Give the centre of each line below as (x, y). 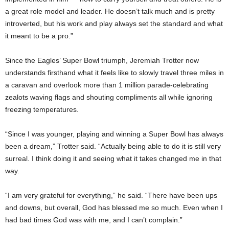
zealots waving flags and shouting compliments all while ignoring (109, 97)
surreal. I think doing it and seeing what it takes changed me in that (113, 158)
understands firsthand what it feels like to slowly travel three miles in (114, 72)
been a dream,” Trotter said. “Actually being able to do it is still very (113, 146)
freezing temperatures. (42, 109)
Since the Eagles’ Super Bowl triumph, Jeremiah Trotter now (102, 60)
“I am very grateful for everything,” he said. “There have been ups (111, 195)
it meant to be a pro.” (39, 36)
